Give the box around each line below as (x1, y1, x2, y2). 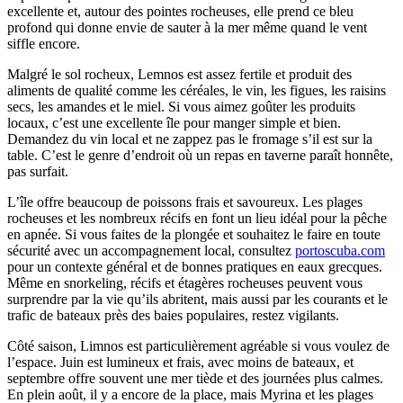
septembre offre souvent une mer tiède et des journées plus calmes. (7, 371, 383, 387)
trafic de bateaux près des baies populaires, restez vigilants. (7, 308, 339, 324)
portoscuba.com (295, 243, 385, 259)
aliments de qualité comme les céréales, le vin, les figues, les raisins (7, 83, 386, 99)
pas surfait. (7, 164, 68, 180)
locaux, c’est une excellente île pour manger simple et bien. (7, 115, 341, 131)
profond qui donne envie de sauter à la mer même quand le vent (7, 20, 367, 36)
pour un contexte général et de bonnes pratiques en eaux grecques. (7, 259, 382, 275)
